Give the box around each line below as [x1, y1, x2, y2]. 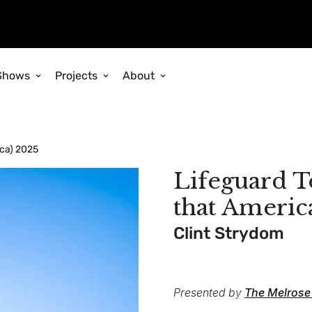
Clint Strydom [173, 224, 284, 244]
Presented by [173, 286, 244, 300]
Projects [55, 68, 97, 82]
